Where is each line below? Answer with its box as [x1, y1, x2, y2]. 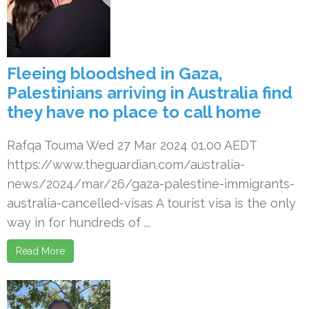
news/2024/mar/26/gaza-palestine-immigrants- [7, 177, 295, 191]
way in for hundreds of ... [7, 215, 150, 230]
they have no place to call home [7, 102, 261, 122]
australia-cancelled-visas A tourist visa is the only [7, 196, 296, 210]
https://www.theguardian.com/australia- [7, 157, 245, 172]
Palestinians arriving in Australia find [7, 83, 292, 103]
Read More [16, 246, 65, 257]
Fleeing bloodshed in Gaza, [7, 63, 223, 83]
